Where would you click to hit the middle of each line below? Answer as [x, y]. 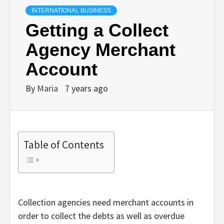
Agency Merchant [100, 49]
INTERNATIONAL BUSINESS [71, 10]
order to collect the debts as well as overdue [101, 215]
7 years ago [86, 88]
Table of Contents [64, 144]
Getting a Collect [97, 30]
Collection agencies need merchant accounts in [106, 202]
